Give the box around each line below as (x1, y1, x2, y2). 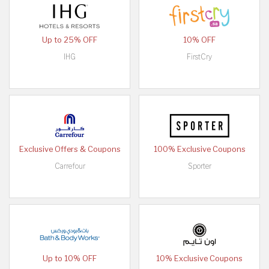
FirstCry (187, 52, 212, 62)
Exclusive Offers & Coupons (19, 145, 121, 154)
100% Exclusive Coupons (153, 145, 246, 154)
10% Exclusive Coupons (156, 254, 243, 264)
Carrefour (54, 162, 85, 171)
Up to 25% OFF (42, 35, 97, 45)
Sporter (187, 162, 211, 171)
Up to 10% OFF (43, 254, 97, 264)
